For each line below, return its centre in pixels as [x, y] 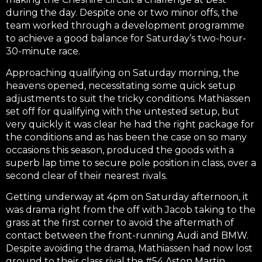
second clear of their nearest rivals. [87, 175]
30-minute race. [43, 51]
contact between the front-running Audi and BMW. [127, 236]
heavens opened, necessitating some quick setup [121, 85]
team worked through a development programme [125, 26]
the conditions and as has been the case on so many [126, 137]
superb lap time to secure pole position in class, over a [131, 163]
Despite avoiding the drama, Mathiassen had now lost [129, 249]
